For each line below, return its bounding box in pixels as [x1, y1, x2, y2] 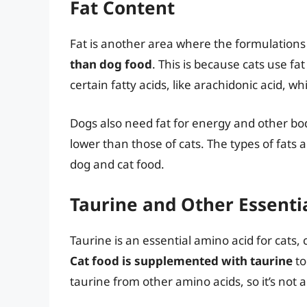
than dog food [70, 56, 152, 73]
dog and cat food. [70, 156, 164, 172]
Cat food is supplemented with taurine [70, 253, 293, 269]
